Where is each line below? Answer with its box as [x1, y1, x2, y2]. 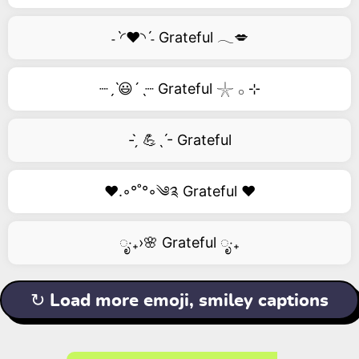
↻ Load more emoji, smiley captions [30, 292, 329, 309]
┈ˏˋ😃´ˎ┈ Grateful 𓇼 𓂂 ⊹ [99, 80, 260, 97]
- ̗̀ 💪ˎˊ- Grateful [127, 131, 232, 148]
